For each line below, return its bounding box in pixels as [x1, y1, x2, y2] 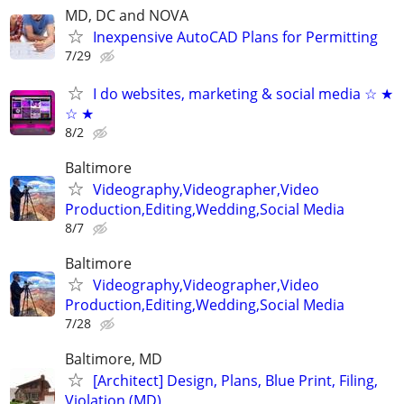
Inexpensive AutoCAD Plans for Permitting [93, 27, 378, 48]
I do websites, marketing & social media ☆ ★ [93, 83, 393, 104]
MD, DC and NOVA [65, 5, 188, 26]
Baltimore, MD [65, 349, 162, 370]
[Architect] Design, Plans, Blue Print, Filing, [93, 371, 378, 391]
